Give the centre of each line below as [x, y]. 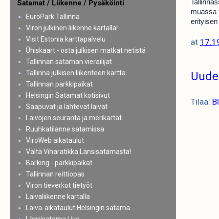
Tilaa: [201, 101]
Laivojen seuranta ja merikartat [74, 118]
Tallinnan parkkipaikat [59, 84]
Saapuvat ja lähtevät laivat [66, 107]
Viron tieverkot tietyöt [59, 185]
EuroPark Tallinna [53, 17]
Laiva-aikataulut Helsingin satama [78, 208]
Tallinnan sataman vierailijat [69, 62]
